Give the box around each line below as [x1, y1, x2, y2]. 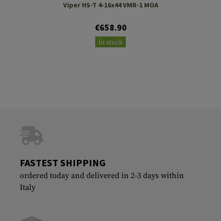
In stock [98, 37, 123, 47]
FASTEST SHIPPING [20, 156, 106, 169]
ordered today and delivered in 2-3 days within [20, 170, 184, 181]
